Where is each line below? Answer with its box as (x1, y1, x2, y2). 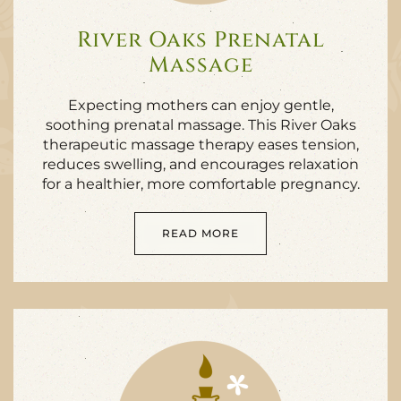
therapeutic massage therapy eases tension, (42, 136, 359, 153)
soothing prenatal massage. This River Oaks (45, 116, 356, 133)
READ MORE (162, 226, 239, 240)
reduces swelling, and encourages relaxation (42, 156, 359, 173)
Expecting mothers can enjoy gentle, (67, 97, 334, 114)
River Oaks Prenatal (76, 26, 325, 55)
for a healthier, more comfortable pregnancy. (41, 175, 360, 192)
